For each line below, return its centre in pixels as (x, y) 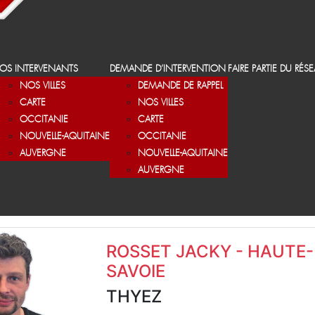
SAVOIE (136, 271)
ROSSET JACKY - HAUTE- (210, 251)
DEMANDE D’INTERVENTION (168, 69)
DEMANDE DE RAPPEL (180, 86)
